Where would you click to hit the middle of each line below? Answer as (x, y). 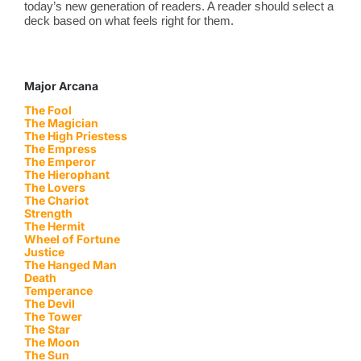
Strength (48, 214)
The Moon (52, 342)
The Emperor (60, 162)
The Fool (48, 110)
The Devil (49, 304)
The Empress (60, 149)
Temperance (58, 291)
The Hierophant (66, 175)
